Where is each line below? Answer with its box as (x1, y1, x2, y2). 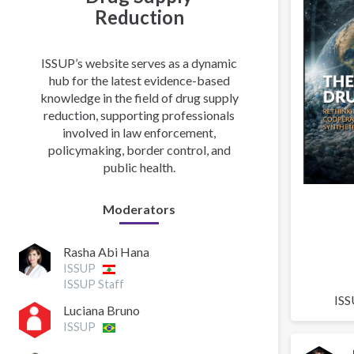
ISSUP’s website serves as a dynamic (41, 55, 237, 70)
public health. (103, 160, 175, 175)
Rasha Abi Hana (63, 244, 149, 260)
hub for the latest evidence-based (48, 73, 230, 88)
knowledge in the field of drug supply (40, 90, 239, 105)
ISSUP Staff (63, 277, 124, 292)
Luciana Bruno (63, 303, 140, 318)
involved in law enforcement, (62, 125, 216, 140)
